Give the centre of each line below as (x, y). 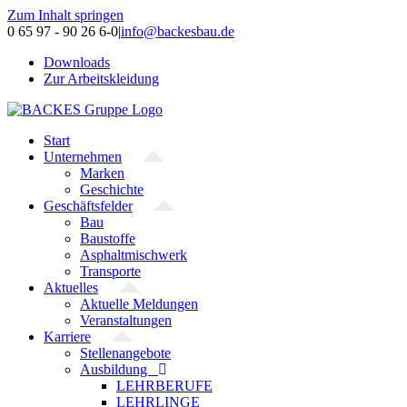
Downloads (77, 62)
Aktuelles (71, 288)
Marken (102, 173)
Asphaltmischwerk (134, 255)
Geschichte (112, 189)
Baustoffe (108, 238)
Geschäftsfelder (88, 206)
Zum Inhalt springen (65, 15)
